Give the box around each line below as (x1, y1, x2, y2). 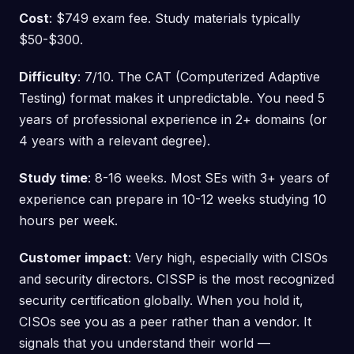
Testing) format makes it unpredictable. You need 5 (19, 89, 325, 106)
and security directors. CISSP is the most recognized (19, 270, 334, 287)
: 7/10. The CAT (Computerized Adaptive (77, 68, 320, 85)
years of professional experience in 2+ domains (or (19, 111, 327, 127)
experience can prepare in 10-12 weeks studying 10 (19, 190, 326, 207)
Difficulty (19, 68, 77, 85)
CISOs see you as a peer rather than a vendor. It (19, 313, 311, 330)
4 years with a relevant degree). (19, 132, 210, 149)
